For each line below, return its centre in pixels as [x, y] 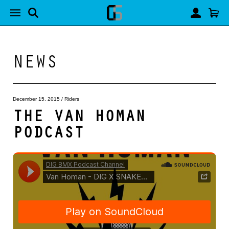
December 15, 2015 [36, 99]
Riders [72, 99]
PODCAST [49, 131]
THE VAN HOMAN [79, 115]
